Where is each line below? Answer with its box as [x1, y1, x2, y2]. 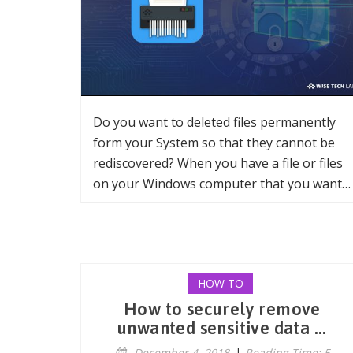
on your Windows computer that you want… [93, 175, 351, 192]
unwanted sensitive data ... [117, 318, 327, 338]
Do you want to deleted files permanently [93, 113, 336, 131]
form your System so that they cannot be [93, 134, 335, 151]
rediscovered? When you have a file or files [93, 154, 343, 172]
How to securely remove [124, 299, 321, 319]
